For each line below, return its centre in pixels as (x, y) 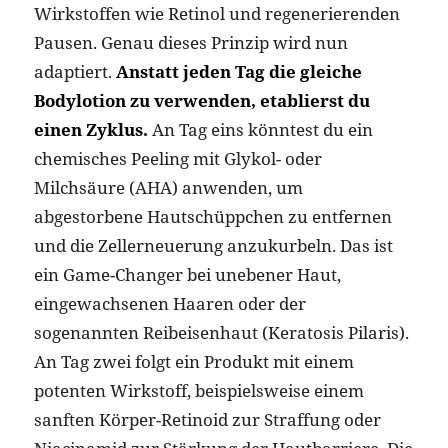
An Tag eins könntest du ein (260, 129)
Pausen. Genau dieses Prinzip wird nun (190, 42)
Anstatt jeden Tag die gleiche (238, 71)
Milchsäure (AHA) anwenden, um (168, 187)
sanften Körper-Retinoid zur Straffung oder (207, 419)
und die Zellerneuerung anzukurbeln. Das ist (213, 245)
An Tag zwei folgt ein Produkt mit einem (193, 361)
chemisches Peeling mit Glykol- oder (177, 158)
